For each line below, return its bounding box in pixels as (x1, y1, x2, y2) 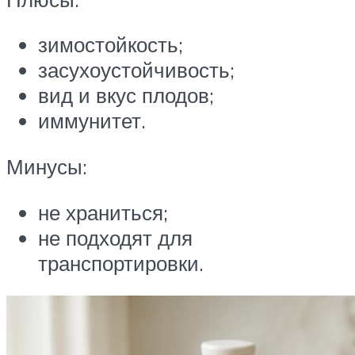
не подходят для (38, 224, 193, 250)
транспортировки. (38, 250, 204, 276)
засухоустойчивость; (38, 57, 235, 83)
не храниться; (38, 199, 168, 225)
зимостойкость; (38, 32, 183, 58)
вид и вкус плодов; (38, 82, 214, 109)
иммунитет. (38, 108, 146, 134)
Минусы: (6, 154, 87, 180)
